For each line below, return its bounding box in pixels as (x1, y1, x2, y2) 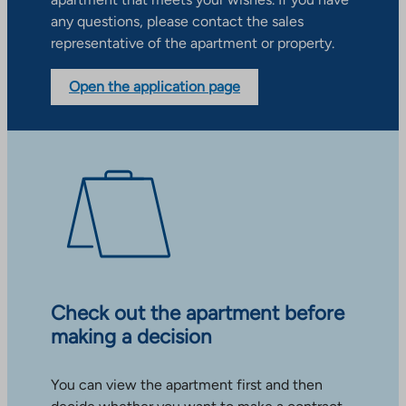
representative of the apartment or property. (51, 34, 334, 53)
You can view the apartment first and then (51, 376, 323, 393)
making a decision (51, 324, 212, 349)
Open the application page (69, 78, 240, 96)
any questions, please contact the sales (51, 13, 304, 31)
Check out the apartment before (51, 301, 344, 325)
